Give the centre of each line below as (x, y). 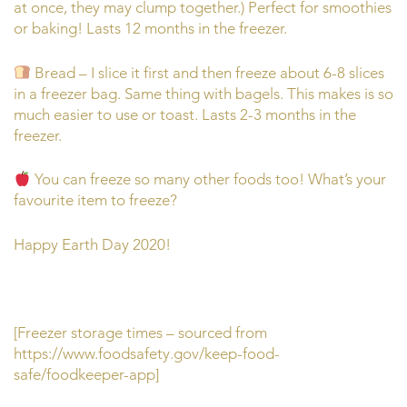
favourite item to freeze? (95, 200)
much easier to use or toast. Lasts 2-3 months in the (185, 114)
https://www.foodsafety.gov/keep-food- (147, 353)
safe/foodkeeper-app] (86, 374)
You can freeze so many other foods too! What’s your (209, 179)
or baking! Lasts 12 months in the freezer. (150, 29)
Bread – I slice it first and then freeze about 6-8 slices (208, 72)
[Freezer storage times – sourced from (140, 332)
